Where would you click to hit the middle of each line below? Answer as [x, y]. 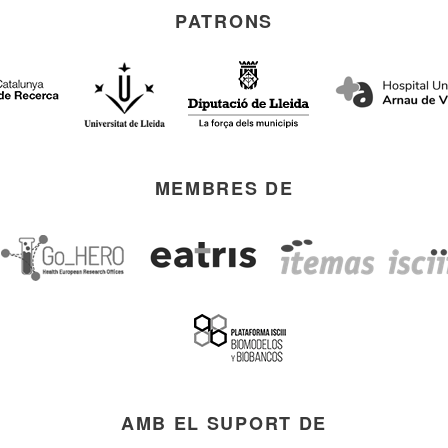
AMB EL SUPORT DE [224, 423]
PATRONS [224, 20]
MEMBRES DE [224, 188]
